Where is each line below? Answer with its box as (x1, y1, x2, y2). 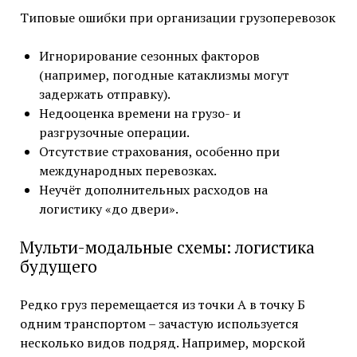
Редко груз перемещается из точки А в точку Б (19, 295, 305, 313)
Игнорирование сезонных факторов (38, 46, 260, 65)
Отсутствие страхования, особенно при (38, 142, 280, 160)
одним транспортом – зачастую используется (19, 314, 299, 332)
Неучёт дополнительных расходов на (38, 180, 268, 198)
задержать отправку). (38, 84, 171, 103)
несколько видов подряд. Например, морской (19, 333, 305, 351)
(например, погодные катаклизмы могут (38, 65, 289, 84)
